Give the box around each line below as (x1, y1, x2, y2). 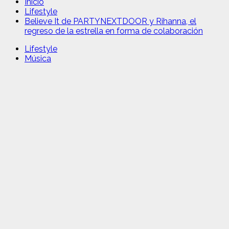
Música (25, 54, 51, 63)
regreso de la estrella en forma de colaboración (25, 26, 203, 36)
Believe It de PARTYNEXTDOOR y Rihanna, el (25, 16, 196, 26)
